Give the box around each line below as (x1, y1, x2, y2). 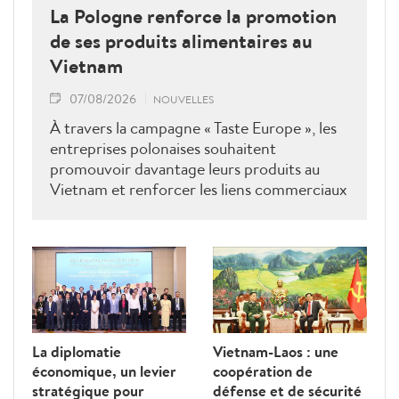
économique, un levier (32, 360, 176, 381)
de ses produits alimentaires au (50, 27, 313, 54)
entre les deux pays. (50, 198, 183, 221)
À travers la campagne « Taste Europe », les (50, 116, 337, 139)
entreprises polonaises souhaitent (50, 136, 276, 159)
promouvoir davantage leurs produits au (50, 157, 320, 180)
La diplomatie (32, 340, 121, 362)
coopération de (213, 360, 313, 381)
